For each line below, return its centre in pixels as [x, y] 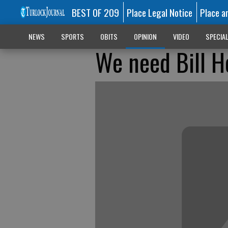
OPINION [145, 36]
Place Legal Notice [160, 12]
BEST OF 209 [95, 12]
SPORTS [72, 36]
